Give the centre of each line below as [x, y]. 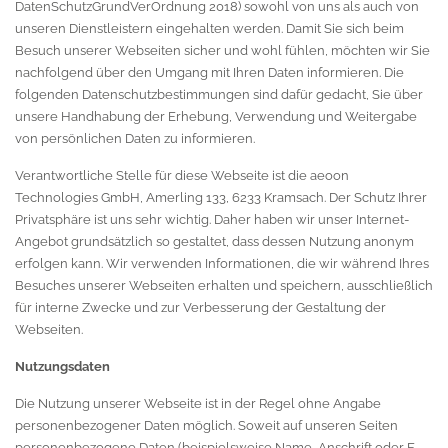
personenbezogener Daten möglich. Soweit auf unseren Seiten [206, 425]
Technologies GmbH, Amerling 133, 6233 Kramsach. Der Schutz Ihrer [221, 197]
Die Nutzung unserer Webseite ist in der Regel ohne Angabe [198, 403]
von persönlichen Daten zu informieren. [135, 138]
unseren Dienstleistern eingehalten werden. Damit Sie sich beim [209, 28]
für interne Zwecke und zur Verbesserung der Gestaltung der [200, 307]
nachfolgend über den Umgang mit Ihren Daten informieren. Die [209, 72]
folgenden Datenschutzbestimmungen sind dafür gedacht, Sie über [219, 94]
